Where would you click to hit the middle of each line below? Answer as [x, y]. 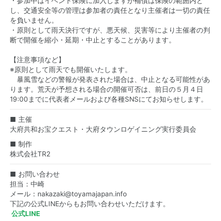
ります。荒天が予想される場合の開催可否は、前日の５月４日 [107, 89]
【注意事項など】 [37, 60]
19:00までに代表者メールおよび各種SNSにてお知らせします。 [109, 99]
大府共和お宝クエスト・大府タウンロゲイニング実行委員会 [103, 129]
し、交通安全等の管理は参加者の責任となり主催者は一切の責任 [110, 10]
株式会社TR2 [30, 154]
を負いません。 [34, 20]
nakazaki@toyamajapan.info [82, 194]
